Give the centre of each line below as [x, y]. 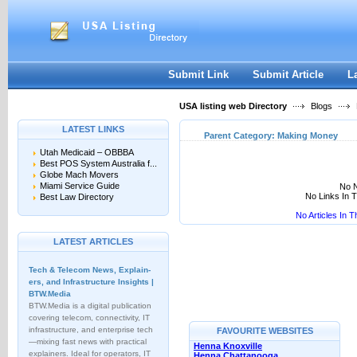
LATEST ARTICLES [93, 241]
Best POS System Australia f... [98, 163]
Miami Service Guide [80, 186]
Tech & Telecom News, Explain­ [90, 270]
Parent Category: [241, 135]
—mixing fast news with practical [88, 341]
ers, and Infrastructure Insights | [91, 282]
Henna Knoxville [228, 346]
